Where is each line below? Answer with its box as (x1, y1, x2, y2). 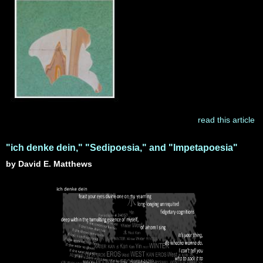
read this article (197, 115, 255, 124)
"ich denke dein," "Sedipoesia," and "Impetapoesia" (6, 143, 238, 153)
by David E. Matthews (6, 159, 92, 168)
